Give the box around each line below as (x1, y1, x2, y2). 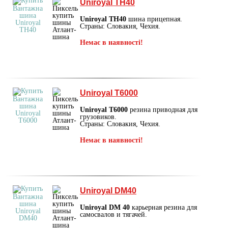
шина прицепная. (126, 15, 182, 23)
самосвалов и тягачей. (80, 210, 147, 218)
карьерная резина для (130, 203, 197, 211)
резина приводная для (128, 105, 197, 113)
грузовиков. (80, 112, 117, 121)
